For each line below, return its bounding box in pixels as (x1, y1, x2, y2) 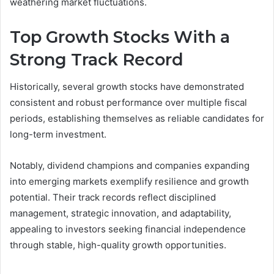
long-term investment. (10, 128, 106, 141)
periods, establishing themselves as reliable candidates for (10, 113, 264, 125)
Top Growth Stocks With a (10, 26, 230, 47)
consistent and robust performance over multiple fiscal (10, 97, 247, 109)
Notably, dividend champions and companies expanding (10, 160, 250, 172)
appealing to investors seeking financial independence (10, 223, 246, 235)
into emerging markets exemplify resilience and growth (10, 176, 249, 188)
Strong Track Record (10, 49, 183, 70)
